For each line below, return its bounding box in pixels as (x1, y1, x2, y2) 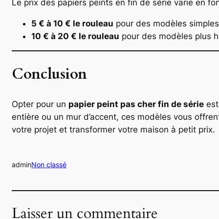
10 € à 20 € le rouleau (31, 31, 119, 41)
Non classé (31, 160, 66, 169)
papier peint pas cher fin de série (68, 99, 204, 109)
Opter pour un (12, 99, 68, 109)
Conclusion (12, 65, 87, 85)
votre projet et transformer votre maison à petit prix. (12, 124, 215, 134)
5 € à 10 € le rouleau (31, 18, 113, 28)
